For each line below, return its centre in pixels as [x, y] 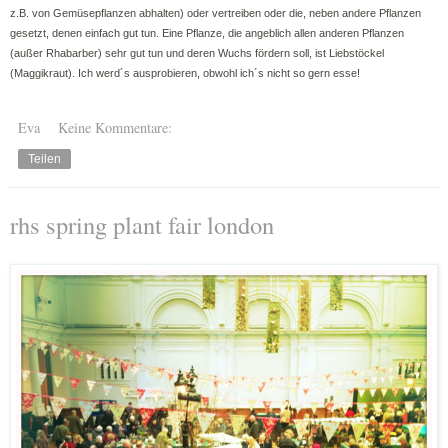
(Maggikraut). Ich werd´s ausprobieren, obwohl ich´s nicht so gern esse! [185, 72]
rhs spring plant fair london [142, 224]
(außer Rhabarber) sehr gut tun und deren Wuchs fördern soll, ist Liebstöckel [197, 52]
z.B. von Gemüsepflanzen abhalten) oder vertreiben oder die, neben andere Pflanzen [215, 12]
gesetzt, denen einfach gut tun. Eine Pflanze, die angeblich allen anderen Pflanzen [207, 32]
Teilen [44, 158]
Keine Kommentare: [115, 127]
